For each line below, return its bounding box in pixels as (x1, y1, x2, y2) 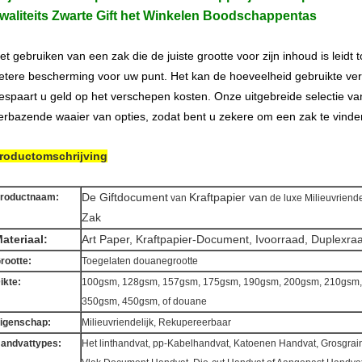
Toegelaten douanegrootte (82, 255, 198, 267)
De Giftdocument (82, 191, 168, 204)
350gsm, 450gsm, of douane (82, 296, 207, 307)
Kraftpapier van (189, 191, 267, 204)
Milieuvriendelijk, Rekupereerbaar (82, 317, 231, 328)
